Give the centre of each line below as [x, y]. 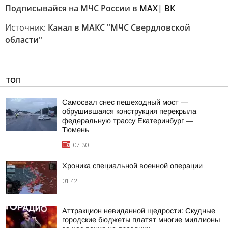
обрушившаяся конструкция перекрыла [129, 111]
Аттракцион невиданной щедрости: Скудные [139, 211]
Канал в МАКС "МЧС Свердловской [119, 27]
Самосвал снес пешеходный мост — [125, 102]
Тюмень [76, 130]
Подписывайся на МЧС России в [72, 8]
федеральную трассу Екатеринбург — [128, 121]
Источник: [26, 27]
